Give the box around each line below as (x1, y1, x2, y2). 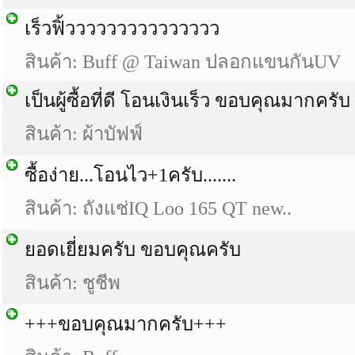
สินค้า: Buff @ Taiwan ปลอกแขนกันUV (25, 52, 341, 72)
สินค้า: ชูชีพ (25, 273, 120, 293)
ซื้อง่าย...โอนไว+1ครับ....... (25, 165, 236, 185)
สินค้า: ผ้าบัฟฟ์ (25, 124, 143, 144)
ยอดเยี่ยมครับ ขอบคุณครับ (25, 239, 241, 260)
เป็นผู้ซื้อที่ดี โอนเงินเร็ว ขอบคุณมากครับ (25, 90, 350, 111)
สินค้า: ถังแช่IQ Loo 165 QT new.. (25, 198, 292, 219)
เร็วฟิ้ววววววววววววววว (25, 18, 219, 39)
